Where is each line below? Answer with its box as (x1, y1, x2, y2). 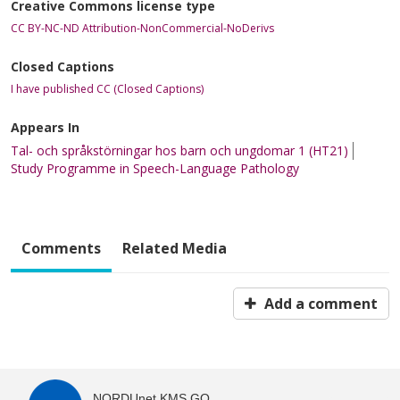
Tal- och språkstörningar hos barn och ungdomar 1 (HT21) (11, 141, 348, 159)
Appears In (11, 118, 79, 136)
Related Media (122, 237, 227, 258)
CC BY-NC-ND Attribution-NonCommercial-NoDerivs (11, 20, 274, 36)
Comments (21, 237, 101, 258)
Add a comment (261, 293, 378, 313)
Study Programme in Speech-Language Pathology (11, 159, 299, 177)
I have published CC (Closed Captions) (11, 80, 204, 96)
